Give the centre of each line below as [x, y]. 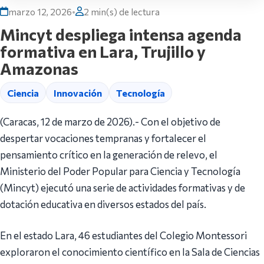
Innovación [77, 93]
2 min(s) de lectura [122, 12]
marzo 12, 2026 [40, 12]
